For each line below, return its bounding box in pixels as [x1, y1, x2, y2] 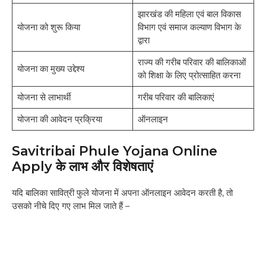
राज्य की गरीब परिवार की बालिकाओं [137, 56, 246, 68]
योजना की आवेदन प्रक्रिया [17, 113, 102, 125]
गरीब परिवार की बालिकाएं [137, 91, 214, 103]
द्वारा [137, 34, 150, 46]
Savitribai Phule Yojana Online [12, 143, 217, 160]
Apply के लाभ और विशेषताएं [12, 159, 157, 175]
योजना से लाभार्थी [17, 91, 71, 103]
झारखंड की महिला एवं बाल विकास [137, 8, 241, 20]
